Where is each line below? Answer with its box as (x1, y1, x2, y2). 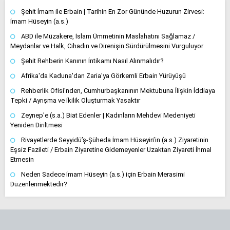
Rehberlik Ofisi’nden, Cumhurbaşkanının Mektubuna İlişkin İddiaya (21, 87, 215, 95)
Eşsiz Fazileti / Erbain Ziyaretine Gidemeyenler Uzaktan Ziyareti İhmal (10, 146, 212, 154)
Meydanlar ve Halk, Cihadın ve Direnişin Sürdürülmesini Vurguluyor (10, 42, 203, 50)
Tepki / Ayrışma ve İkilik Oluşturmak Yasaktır (10, 97, 140, 105)
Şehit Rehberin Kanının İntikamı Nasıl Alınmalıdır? (21, 57, 164, 65)
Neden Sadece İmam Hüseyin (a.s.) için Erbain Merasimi (21, 170, 185, 179)
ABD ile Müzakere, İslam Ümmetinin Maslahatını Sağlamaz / (21, 32, 195, 41)
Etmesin (10, 156, 34, 164)
